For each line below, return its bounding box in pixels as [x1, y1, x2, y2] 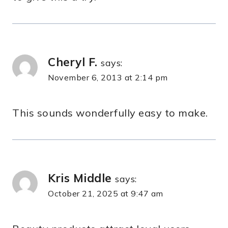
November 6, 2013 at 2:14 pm [48, 72, 168, 83]
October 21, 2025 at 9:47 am [48, 188, 163, 199]
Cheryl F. [48, 54, 98, 70]
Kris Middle [48, 170, 112, 186]
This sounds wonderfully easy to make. [12, 106, 208, 120]
